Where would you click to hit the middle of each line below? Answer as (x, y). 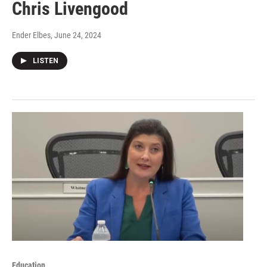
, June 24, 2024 (76, 35)
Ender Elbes (31, 35)
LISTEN (46, 61)
